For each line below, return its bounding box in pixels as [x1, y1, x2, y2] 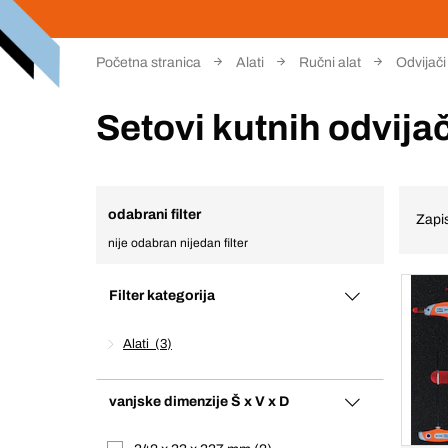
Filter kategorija [109, 288, 215, 303]
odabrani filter [108, 207, 201, 222]
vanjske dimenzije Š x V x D [109, 394, 289, 409]
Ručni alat [299, 55, 361, 70]
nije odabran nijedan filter [108, 236, 248, 250]
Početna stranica [96, 55, 201, 70]
